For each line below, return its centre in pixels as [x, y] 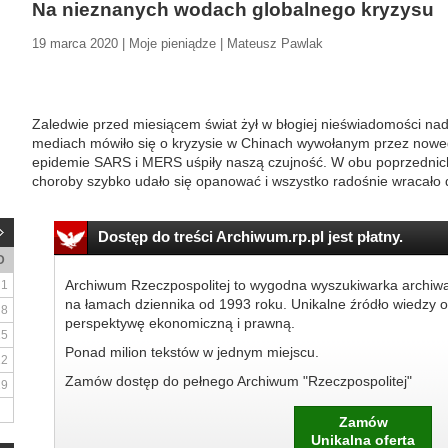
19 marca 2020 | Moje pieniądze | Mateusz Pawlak [177, 43]
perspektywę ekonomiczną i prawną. [179, 323]
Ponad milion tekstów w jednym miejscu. [191, 352]
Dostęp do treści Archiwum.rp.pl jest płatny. [250, 236]
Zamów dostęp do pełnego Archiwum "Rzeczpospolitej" [238, 381]
